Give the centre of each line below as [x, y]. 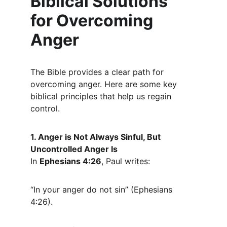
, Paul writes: [126, 161]
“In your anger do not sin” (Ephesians [103, 190]
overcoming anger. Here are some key [105, 84]
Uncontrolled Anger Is [74, 149]
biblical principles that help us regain [102, 96]
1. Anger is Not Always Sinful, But [97, 137]
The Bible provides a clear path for [98, 72]
